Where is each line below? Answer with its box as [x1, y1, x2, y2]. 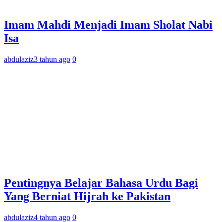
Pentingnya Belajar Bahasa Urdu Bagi [4, 176, 198, 189]
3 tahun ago [34, 55, 70, 64]
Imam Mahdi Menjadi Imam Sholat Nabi [4, 18, 213, 32]
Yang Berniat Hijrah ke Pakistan [4, 189, 170, 203]
